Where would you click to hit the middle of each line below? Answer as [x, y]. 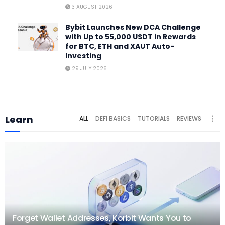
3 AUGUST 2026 [91, 7]
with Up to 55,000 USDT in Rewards [131, 36]
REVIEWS [189, 118]
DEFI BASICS [113, 118]
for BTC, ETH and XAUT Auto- [120, 46]
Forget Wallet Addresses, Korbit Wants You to [102, 218]
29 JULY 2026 [89, 68]
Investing [83, 55]
